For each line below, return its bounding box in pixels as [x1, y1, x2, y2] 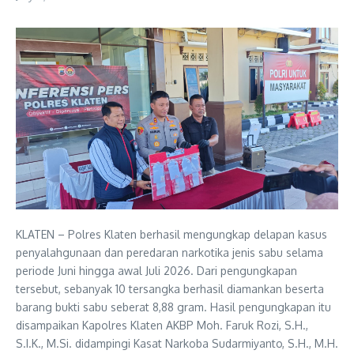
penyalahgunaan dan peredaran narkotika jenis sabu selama [16, 245, 323, 259]
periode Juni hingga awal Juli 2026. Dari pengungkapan [16, 263, 297, 277]
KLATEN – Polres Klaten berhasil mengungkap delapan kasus [16, 227, 327, 241]
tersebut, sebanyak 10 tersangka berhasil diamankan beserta [16, 281, 324, 296]
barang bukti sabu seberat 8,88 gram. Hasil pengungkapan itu [16, 299, 331, 314]
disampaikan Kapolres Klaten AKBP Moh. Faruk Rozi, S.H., [16, 318, 308, 332]
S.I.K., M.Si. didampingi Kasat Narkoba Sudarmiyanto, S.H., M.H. [16, 336, 338, 350]
